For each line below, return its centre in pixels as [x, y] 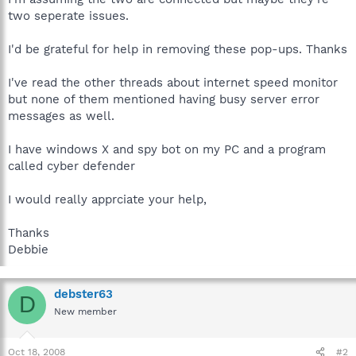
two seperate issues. [68, 15]
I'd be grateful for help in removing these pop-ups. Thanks [178, 49]
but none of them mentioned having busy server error [164, 99]
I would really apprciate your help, [107, 199]
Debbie [28, 249]
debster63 [83, 294]
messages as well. [61, 116]
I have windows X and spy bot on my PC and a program [167, 149]
